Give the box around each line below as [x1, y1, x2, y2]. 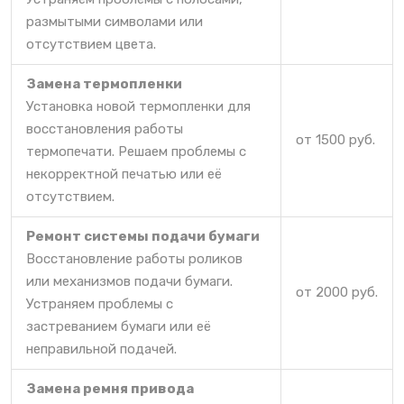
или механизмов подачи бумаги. [26, 272, 233, 289]
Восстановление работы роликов [26, 250, 243, 267]
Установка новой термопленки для [26, 97, 251, 115]
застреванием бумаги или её [26, 317, 211, 335]
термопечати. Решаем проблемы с [26, 142, 246, 160]
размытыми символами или [26, 13, 203, 30]
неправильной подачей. [26, 340, 177, 357]
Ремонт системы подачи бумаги [26, 227, 260, 244]
